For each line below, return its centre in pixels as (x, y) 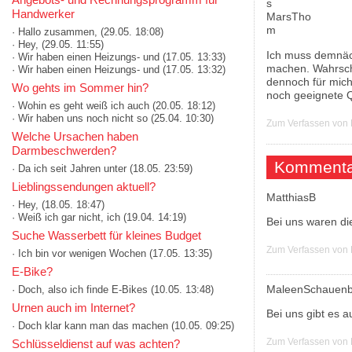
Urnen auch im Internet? (73, 307)
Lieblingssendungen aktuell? (84, 186)
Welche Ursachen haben (75, 136)
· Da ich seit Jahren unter (69, 168)
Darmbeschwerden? (64, 150)
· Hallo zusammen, (55, 31)
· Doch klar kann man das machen (90, 325)
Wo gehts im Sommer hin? (80, 87)
